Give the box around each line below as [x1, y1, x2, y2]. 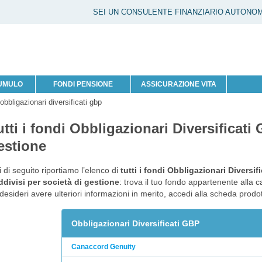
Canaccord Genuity [71, 242, 136, 251]
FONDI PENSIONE [53, 80, 113, 88]
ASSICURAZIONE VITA [141, 80, 217, 88]
